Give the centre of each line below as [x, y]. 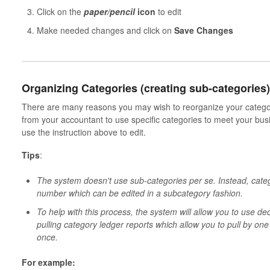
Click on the [60, 12]
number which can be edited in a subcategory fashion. [141, 193]
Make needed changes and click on [105, 30]
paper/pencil [109, 12]
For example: [49, 262]
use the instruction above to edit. [86, 132]
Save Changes [203, 30]
